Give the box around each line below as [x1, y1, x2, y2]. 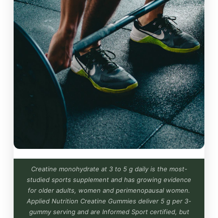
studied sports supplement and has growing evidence [27, 175, 191, 183]
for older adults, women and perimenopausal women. [28, 186, 190, 194]
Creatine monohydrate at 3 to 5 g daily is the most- [31, 164, 187, 173]
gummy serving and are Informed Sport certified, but [29, 207, 189, 216]
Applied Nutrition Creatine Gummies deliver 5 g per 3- [27, 197, 191, 205]
